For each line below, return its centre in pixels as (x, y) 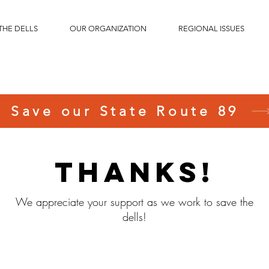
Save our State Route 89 (125, 111)
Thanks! (134, 172)
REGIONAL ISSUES (211, 29)
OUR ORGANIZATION (108, 29)
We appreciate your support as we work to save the (134, 202)
